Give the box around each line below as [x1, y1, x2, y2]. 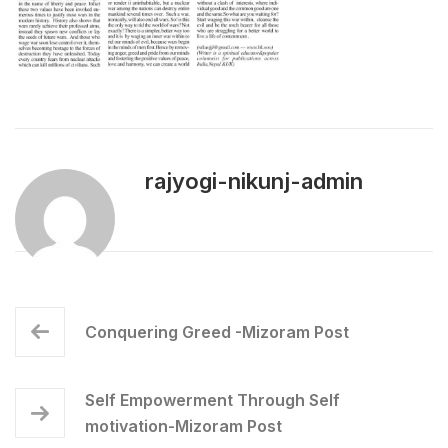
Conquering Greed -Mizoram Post [85, 322, 349, 343]
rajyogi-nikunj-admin [145, 168, 363, 195]
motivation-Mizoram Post [85, 416, 282, 437]
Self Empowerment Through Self [85, 390, 340, 411]
